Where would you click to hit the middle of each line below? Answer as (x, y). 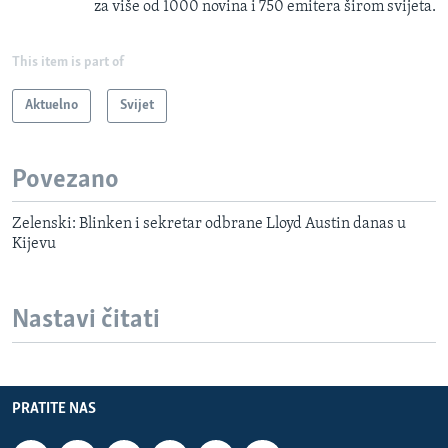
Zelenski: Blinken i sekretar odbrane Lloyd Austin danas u (209, 224)
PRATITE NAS (54, 408)
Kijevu (34, 244)
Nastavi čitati (86, 321)
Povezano (65, 180)
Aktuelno (51, 105)
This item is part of (68, 62)
